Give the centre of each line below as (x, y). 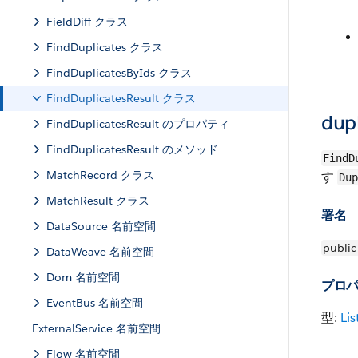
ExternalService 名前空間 (96, 328)
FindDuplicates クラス (105, 47)
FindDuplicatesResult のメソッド (132, 149)
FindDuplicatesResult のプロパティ (138, 124)
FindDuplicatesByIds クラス (119, 73)
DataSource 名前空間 (101, 226)
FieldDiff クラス (87, 22)
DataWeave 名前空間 (100, 252)
